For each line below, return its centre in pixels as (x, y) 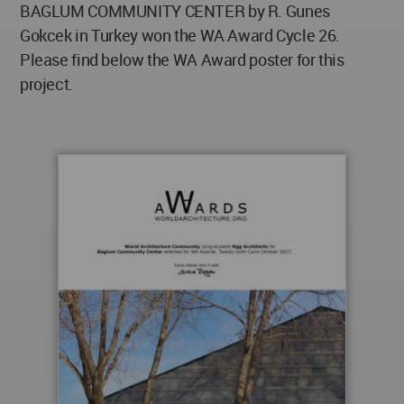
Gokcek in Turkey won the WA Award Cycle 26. (180, 36)
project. (46, 84)
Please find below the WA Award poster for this (182, 60)
